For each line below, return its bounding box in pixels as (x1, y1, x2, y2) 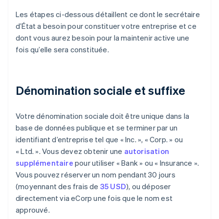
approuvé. (16, 205, 50, 215)
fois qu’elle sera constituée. (16, 44, 109, 55)
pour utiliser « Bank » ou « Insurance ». (73, 158, 199, 168)
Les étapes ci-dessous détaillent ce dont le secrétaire (16, 9, 200, 20)
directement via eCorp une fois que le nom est (16, 193, 173, 203)
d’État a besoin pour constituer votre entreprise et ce (16, 21, 197, 31)
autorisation (124, 146, 170, 156)
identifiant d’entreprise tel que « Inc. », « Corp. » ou (16, 134, 183, 145)
